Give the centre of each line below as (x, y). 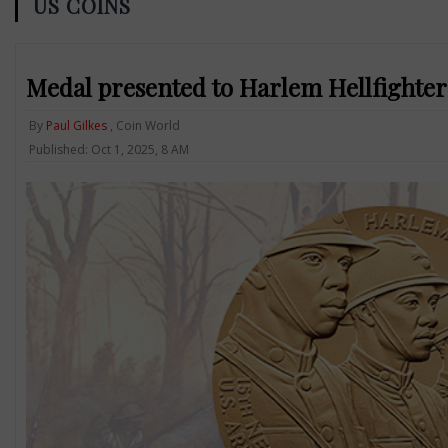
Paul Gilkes (76, 125)
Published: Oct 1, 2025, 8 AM (108, 149)
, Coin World (143, 125)
